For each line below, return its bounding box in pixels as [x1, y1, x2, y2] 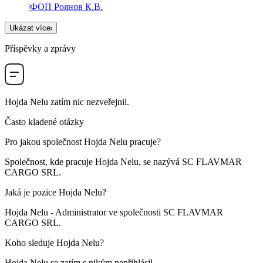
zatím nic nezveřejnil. [48, 97, 129, 107]
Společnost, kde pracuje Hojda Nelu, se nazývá [5, 157, 182, 167]
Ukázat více [9, 23, 50, 33]
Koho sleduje [5, 238, 56, 248]
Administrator [55, 207, 106, 218]
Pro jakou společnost [5, 137, 84, 147]
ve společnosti [106, 207, 163, 218]
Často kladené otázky [5, 117, 84, 127]
